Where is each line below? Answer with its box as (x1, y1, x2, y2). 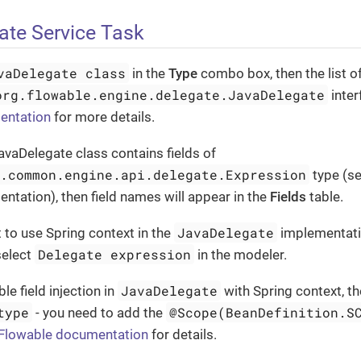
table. (306, 188, 343, 205)
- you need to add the (32, 304, 167, 321)
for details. (148, 326, 217, 342)
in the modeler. (194, 246, 288, 263)
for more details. (51, 108, 155, 125)
